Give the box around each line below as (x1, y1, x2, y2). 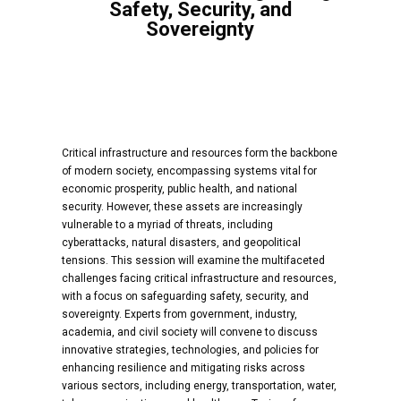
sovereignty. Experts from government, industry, (61, 308, 297, 321)
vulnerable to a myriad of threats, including (61, 218, 273, 232)
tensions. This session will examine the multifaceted (61, 254, 325, 268)
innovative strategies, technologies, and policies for (61, 344, 319, 357)
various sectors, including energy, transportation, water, (61, 380, 337, 393)
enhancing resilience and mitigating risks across (61, 362, 305, 375)
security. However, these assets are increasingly (61, 200, 303, 214)
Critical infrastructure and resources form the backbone (61, 147, 337, 160)
